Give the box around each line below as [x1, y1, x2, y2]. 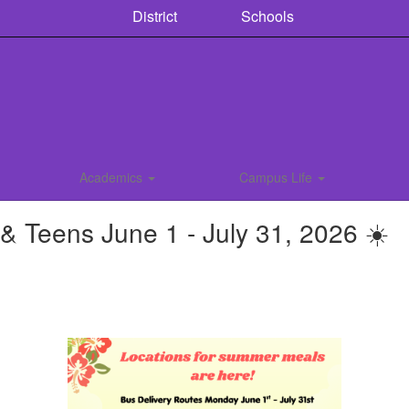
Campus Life [239, 168, 316, 186]
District [128, 5, 177, 26]
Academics [79, 168, 146, 186]
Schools [236, 5, 294, 26]
